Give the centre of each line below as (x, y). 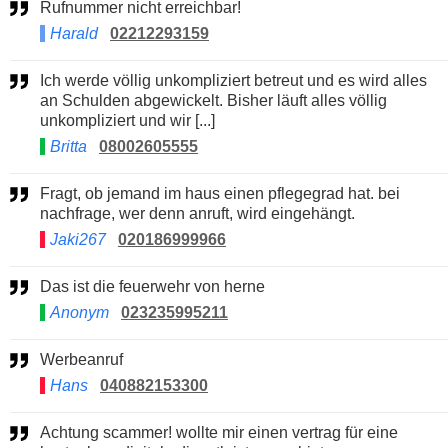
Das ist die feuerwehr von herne (158, 286)
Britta (68, 146)
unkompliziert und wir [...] (127, 120)
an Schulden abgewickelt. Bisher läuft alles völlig (213, 100)
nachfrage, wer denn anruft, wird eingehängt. (197, 213)
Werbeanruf (89, 359)
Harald (74, 33)
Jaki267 (78, 239)
